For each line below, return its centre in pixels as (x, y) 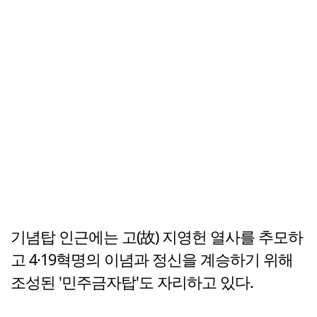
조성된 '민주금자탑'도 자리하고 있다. (132, 282)
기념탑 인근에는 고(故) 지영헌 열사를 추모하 (157, 237)
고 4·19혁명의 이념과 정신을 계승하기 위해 (152, 260)
